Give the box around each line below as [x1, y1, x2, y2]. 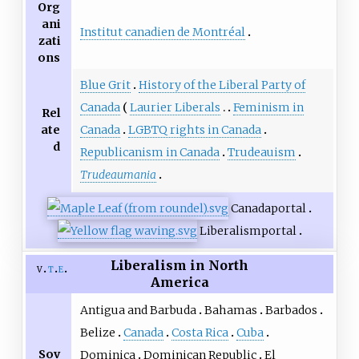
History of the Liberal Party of [138, 78, 305, 93]
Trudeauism [227, 145, 296, 160]
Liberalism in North [111, 257, 248, 274]
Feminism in [232, 100, 304, 115]
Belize [79, 325, 115, 341]
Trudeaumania [79, 167, 156, 183]
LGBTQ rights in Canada [127, 123, 261, 138]
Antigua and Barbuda [79, 303, 196, 318]
